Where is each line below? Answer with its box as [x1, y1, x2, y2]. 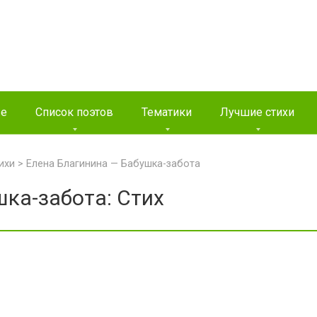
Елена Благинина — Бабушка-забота [26, 158, 200, 170]
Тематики [142, 105, 192, 119]
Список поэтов [35, 105, 113, 119]
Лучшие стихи [220, 105, 294, 119]
